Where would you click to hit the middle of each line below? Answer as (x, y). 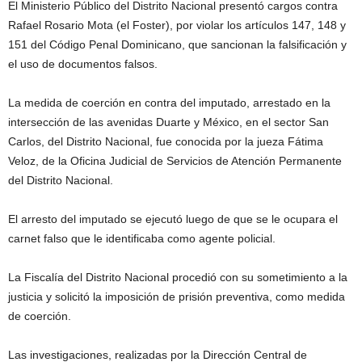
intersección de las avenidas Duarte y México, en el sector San (168, 122)
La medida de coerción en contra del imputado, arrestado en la (169, 103)
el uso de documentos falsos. (83, 64)
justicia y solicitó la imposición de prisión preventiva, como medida (177, 297)
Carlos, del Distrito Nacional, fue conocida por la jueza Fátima (166, 141)
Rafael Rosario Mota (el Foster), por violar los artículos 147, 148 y (177, 25)
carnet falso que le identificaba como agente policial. (142, 238)
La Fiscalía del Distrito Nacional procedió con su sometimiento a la (178, 277)
